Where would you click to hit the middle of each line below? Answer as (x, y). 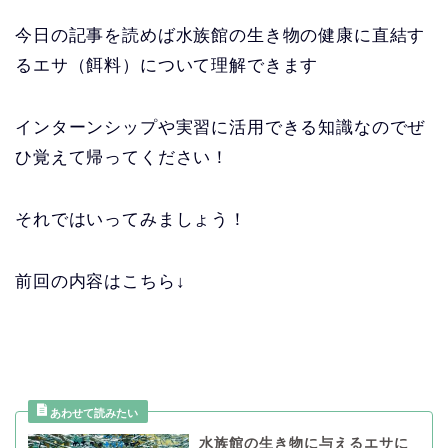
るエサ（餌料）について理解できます (167, 66)
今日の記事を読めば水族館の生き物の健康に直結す (220, 36)
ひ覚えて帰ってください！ (122, 158)
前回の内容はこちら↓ (100, 282)
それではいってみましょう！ (131, 220)
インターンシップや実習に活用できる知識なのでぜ (220, 128)
